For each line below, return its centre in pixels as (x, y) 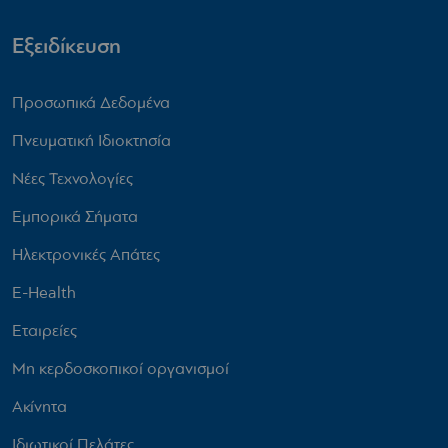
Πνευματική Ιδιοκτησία (91, 140)
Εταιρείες (44, 330)
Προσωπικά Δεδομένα (91, 102)
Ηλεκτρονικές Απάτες (86, 254)
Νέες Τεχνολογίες (72, 178)
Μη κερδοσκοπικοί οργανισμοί (120, 368)
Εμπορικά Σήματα (75, 216)
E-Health (44, 292)
